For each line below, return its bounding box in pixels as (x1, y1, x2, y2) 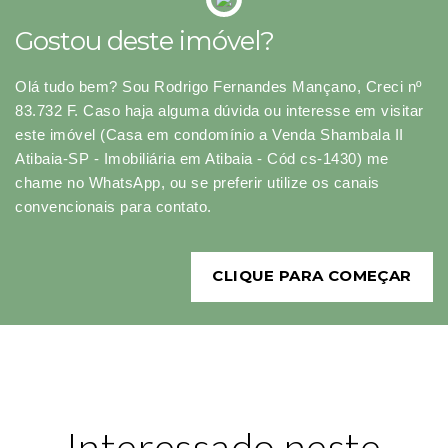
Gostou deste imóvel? (15, 25, 274, 58)
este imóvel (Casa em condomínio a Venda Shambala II (15, 126, 404, 144)
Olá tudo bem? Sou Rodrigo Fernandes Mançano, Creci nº (15, 78, 422, 96)
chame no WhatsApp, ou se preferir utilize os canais (15, 174, 380, 192)
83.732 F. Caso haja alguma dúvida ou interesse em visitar (15, 102, 424, 120)
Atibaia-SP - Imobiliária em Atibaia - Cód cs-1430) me (15, 150, 389, 168)
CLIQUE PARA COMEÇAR (212, 266, 412, 286)
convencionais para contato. (15, 198, 212, 216)
